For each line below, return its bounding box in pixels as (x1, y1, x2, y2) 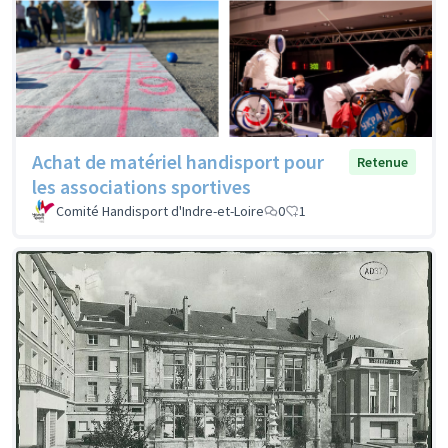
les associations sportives (32, 174, 251, 200)
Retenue (357, 153, 408, 172)
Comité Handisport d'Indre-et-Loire (56, 202, 264, 221)
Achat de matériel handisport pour (32, 149, 324, 175)
